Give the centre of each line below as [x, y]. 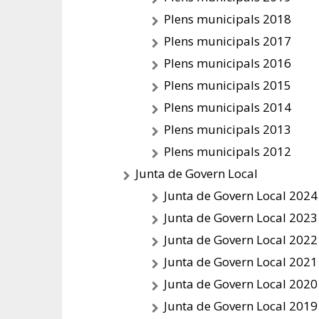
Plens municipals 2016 [228, 63]
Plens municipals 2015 [228, 85]
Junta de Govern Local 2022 [241, 240]
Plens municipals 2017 [228, 41]
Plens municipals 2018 [228, 19]
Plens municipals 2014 [228, 107]
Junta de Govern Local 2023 [241, 218]
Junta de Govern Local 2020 [241, 284]
